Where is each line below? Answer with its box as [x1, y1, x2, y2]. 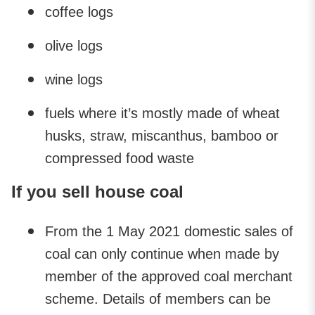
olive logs [45, 37, 103, 53]
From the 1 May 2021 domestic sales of [45, 223, 293, 239]
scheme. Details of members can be [45, 290, 271, 307]
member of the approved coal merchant [45, 268, 292, 284]
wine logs [45, 71, 103, 87]
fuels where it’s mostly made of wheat [45, 105, 280, 121]
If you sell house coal [11, 181, 184, 201]
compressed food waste [45, 150, 194, 166]
